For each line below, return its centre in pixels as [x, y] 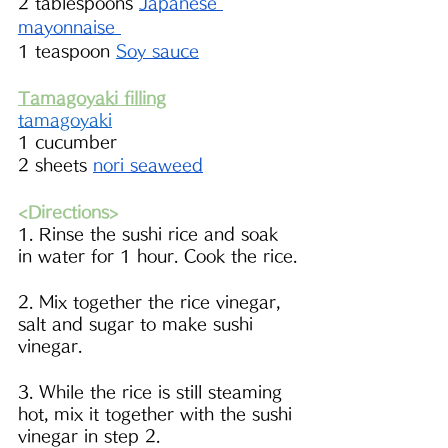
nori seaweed [148, 165]
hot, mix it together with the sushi [158, 414]
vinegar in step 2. [92, 436]
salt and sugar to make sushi [138, 324]
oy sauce [163, 51]
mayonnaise [69, 27]
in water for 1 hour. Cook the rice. [157, 256]
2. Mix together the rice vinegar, [152, 302]
